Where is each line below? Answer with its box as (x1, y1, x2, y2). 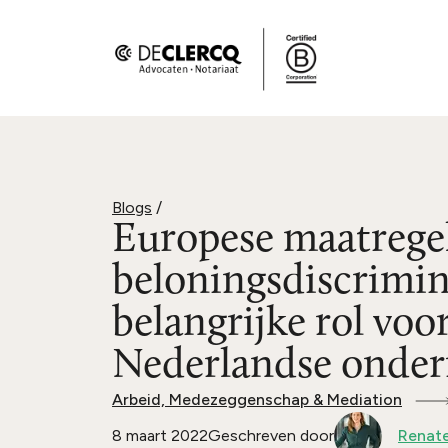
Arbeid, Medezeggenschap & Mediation (112, 389, 402, 409)
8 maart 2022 (112, 425, 208, 445)
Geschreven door (208, 425, 334, 445)
